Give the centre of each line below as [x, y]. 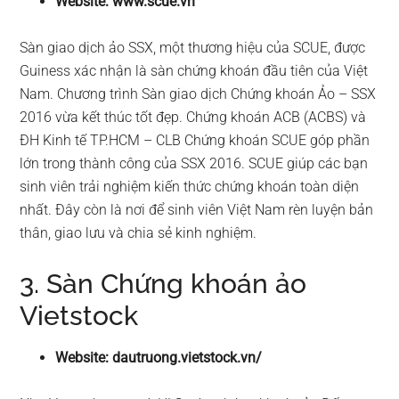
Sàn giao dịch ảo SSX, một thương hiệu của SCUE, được [193, 47]
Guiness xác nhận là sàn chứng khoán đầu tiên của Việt [194, 70]
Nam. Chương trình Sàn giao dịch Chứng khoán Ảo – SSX [198, 94]
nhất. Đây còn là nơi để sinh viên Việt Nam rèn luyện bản [197, 209]
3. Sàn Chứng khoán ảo [163, 283]
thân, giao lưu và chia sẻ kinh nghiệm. [138, 232]
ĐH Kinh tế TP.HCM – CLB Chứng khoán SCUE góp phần [195, 140]
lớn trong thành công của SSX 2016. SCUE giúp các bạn [194, 163]
